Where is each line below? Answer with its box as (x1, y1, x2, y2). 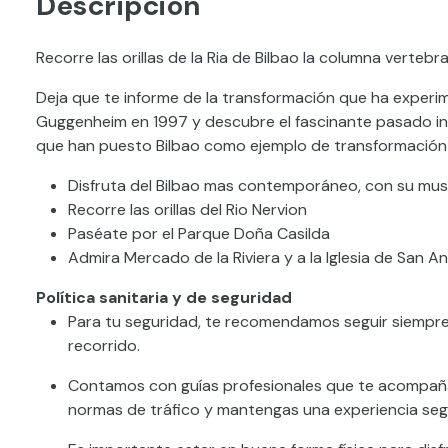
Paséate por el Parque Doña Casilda (68, 223, 330, 244)
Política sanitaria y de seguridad (36, 287, 292, 308)
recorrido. (68, 335, 140, 356)
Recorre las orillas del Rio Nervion (68, 199, 307, 220)
